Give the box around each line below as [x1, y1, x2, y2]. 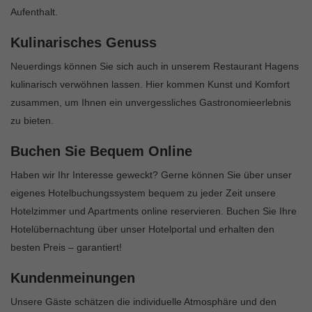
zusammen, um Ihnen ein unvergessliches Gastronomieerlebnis [10, 97, 291, 109]
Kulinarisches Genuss [10, 35, 157, 51]
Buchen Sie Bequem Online [10, 143, 192, 159]
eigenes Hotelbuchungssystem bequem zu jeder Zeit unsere [10, 187, 276, 199]
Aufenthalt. [10, 6, 58, 18]
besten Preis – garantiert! [10, 242, 122, 253]
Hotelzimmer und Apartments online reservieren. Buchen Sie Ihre [10, 205, 297, 217]
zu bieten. [10, 115, 54, 127]
